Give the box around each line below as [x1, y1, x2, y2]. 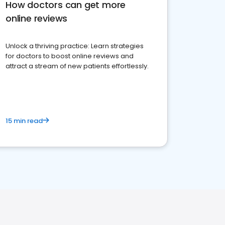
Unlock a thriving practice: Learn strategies [6, 41, 144, 51]
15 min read [6, 116, 43, 126]
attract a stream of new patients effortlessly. [6, 61, 149, 71]
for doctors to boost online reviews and [6, 51, 134, 61]
